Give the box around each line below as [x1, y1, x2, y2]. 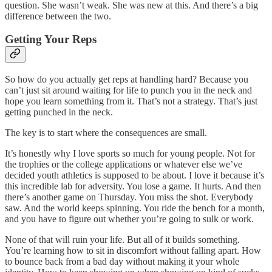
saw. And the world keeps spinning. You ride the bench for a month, [5, 203, 265, 214]
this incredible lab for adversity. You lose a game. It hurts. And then [5, 181, 261, 192]
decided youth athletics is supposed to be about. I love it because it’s [5, 170, 264, 181]
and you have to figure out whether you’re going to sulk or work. [5, 214, 254, 225]
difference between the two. [5, 10, 111, 21]
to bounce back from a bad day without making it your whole [5, 256, 239, 267]
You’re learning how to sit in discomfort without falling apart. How [5, 245, 261, 256]
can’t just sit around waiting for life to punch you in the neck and [5, 85, 252, 96]
